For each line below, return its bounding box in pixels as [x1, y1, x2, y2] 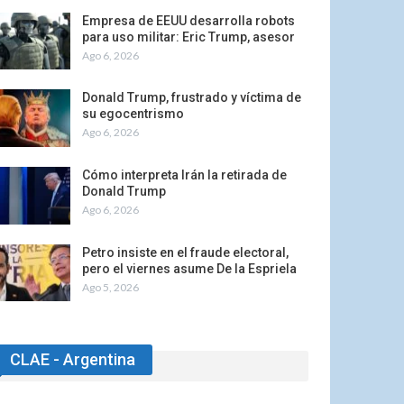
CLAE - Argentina [9, 350, 135, 370]
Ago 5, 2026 [81, 280, 139, 294]
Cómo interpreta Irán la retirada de [81, 167, 287, 182]
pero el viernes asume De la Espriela [81, 261, 297, 276]
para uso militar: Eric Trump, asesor [81, 29, 295, 44]
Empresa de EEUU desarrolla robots [81, 13, 295, 28]
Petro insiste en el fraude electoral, [81, 244, 289, 260]
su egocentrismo [81, 106, 184, 122]
